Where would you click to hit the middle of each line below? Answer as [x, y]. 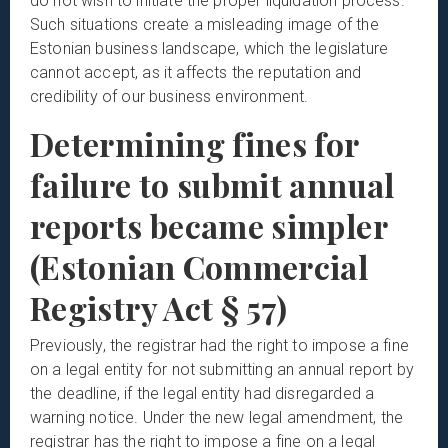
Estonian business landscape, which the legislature [209, 48]
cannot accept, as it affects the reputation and [196, 72]
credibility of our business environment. [169, 96]
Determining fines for [194, 143]
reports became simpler [208, 225]
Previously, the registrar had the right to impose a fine [219, 345]
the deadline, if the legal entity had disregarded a [202, 393]
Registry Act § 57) [159, 307]
